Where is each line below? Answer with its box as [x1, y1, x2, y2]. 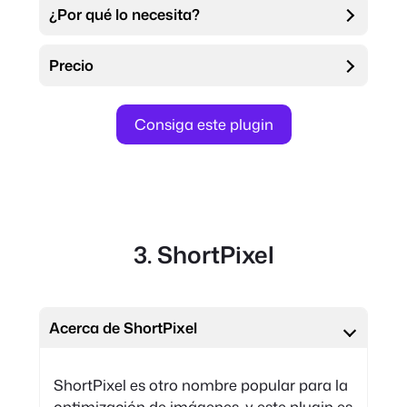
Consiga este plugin [134, 113, 273, 134]
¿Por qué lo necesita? [49, 3, 201, 25]
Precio [49, 54, 94, 75]
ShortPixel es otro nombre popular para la [53, 373, 348, 395]
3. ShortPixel [133, 238, 274, 272]
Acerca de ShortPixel [49, 316, 198, 338]
